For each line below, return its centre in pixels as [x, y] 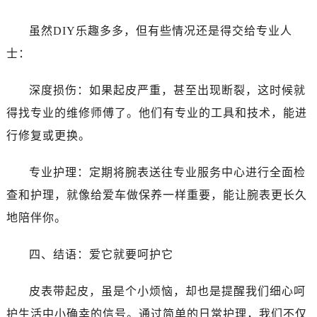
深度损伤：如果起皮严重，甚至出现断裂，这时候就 [167, 91]
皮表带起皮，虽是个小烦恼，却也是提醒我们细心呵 [167, 292]
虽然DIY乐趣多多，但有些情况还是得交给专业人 [160, 31]
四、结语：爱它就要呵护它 [101, 255]
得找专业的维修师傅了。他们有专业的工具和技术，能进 [156, 113]
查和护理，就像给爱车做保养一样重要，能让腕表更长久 [156, 195]
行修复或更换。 [48, 136]
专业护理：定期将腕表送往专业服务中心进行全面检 [167, 173]
